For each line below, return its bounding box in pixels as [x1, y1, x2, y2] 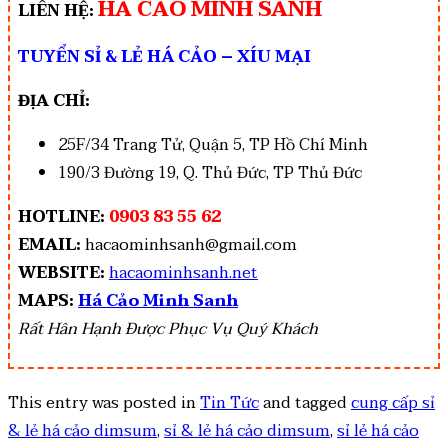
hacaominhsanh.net [109, 259, 258, 288]
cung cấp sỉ [351, 389, 435, 418]
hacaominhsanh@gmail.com [81, 231, 297, 260]
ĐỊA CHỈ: [18, 87, 90, 116]
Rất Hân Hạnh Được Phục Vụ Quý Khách [18, 315, 318, 344]
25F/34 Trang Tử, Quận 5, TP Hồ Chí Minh [58, 131, 368, 160]
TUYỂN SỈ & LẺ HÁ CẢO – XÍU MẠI [18, 43, 311, 72]
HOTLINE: [18, 203, 105, 232]
